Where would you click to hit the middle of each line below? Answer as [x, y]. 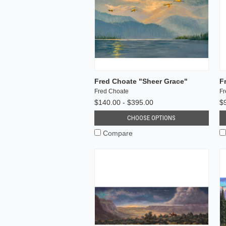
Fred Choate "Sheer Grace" [141, 81]
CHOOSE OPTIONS [152, 118]
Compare [118, 133]
